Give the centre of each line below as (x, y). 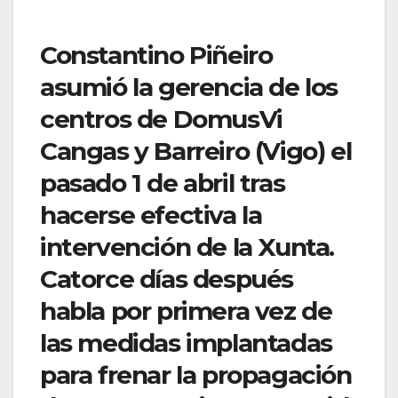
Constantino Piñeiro (156, 56)
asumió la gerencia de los (189, 88)
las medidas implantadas (186, 343)
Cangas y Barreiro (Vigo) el (196, 151)
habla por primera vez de (186, 311)
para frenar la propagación (196, 375)
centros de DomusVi (161, 119)
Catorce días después (167, 279)
